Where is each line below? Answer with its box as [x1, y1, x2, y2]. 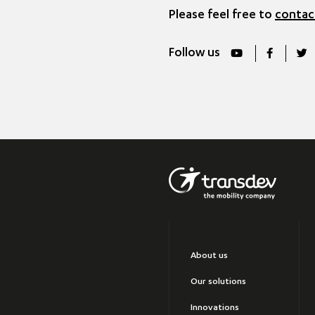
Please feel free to [169, 8, 275, 23]
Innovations [191, 302, 239, 313]
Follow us [169, 46, 220, 61]
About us [191, 250, 228, 261]
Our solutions [191, 276, 246, 287]
